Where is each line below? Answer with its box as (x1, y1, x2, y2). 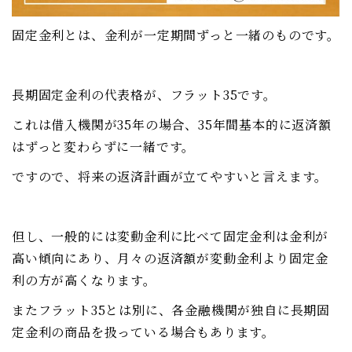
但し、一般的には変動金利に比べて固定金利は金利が (12, 227, 329, 246)
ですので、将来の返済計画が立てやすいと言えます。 (12, 167, 328, 186)
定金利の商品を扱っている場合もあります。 (12, 323, 275, 342)
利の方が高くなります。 (12, 271, 156, 290)
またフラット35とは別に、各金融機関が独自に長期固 (12, 301, 330, 320)
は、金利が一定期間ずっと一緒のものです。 (78, 26, 340, 45)
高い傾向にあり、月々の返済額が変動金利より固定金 (12, 249, 329, 268)
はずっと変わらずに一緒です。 (12, 137, 196, 156)
